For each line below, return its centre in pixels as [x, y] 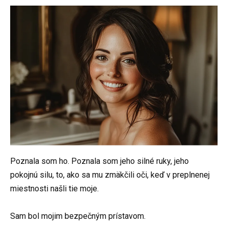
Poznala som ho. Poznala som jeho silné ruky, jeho [99, 161]
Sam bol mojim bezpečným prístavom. [78, 216]
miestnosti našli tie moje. [54, 189]
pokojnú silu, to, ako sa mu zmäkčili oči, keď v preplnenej [110, 175]
